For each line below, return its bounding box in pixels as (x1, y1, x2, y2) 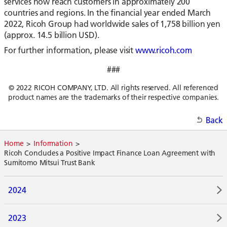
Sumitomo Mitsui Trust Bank (4, 158, 95, 168)
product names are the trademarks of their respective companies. (8, 93, 219, 102)
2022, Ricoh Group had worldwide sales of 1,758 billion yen (4, 18, 220, 29)
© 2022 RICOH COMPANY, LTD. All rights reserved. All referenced (8, 83, 219, 93)
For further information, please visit (4, 45, 135, 56)
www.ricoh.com (135, 45, 192, 56)
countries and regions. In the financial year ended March (4, 7, 211, 18)
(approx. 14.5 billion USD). (4, 29, 99, 41)
